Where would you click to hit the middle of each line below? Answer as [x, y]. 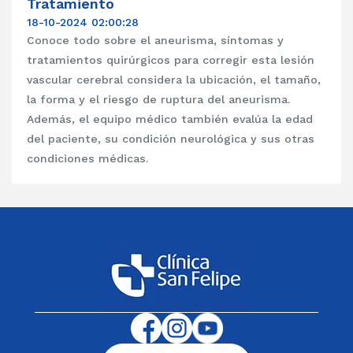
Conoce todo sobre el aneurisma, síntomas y [156, 40]
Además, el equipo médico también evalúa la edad [170, 119]
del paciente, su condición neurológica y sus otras [171, 138]
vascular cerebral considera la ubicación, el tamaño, [174, 79]
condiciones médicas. [88, 158]
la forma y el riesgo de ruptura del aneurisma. [159, 99]
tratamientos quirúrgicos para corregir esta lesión [171, 59]
